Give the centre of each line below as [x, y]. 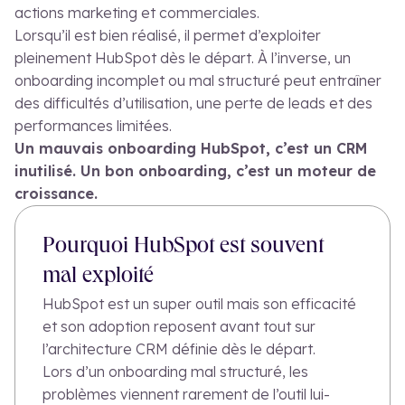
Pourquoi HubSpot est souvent [183, 249]
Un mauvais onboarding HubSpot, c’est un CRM [191, 149]
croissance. [56, 194]
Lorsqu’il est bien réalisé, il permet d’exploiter [168, 36]
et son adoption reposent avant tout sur [179, 327]
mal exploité [101, 278]
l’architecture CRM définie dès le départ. [179, 349]
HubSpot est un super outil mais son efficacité [199, 304]
